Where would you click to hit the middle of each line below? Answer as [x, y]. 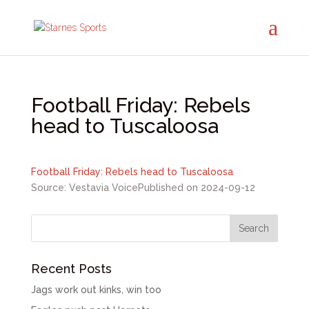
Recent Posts [71, 269]
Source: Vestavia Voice [84, 188]
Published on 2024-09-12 [196, 188]
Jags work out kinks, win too [96, 290]
